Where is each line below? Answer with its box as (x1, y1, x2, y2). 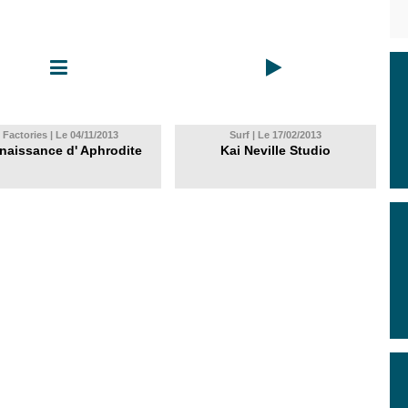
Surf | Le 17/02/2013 (229, 129, 321, 140)
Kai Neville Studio (220, 143, 331, 158)
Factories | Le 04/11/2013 (3, 129, 118, 140)
